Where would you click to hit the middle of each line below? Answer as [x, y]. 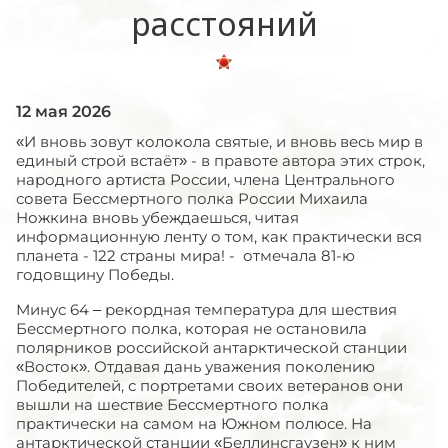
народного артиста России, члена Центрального [205, 179]
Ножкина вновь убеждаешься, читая [157, 217]
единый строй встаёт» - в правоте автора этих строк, [220, 160]
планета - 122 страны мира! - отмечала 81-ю [185, 255]
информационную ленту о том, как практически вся [219, 236]
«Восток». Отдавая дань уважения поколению [195, 366]
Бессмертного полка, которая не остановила [191, 328]
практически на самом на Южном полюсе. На [194, 423]
